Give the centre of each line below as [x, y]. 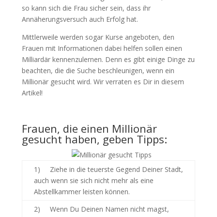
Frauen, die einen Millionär [89, 128]
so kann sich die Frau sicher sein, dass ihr [86, 8]
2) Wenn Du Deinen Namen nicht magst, [101, 209]
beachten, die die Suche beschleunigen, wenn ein [98, 70]
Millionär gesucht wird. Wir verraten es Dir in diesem [103, 82]
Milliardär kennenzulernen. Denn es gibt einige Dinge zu [108, 59]
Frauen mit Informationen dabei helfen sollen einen [102, 48]
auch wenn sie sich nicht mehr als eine [93, 180]
